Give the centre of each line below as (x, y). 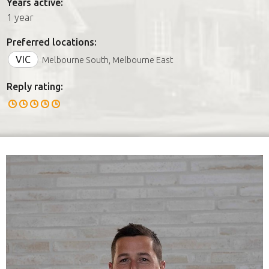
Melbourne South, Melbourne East (107, 60)
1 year (20, 17)
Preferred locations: (52, 42)
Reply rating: (35, 86)
